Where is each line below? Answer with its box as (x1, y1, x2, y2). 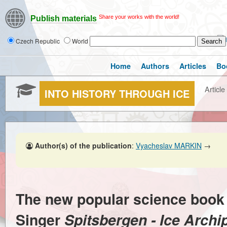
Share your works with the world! (99, 14, 179, 20)
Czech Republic (16, 36, 61, 45)
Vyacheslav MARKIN (136, 140, 202, 150)
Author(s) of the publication (35, 140, 132, 150)
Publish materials (30, 14, 97, 23)
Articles (179, 61, 206, 71)
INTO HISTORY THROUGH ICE (45, 86, 190, 101)
